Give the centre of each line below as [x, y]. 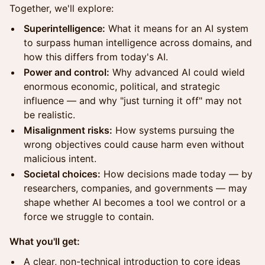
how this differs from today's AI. [96, 57]
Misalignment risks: [68, 130]
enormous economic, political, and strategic [122, 86]
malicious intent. [60, 159]
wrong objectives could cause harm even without [134, 144]
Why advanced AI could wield [177, 72]
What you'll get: [45, 241]
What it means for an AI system [177, 28]
